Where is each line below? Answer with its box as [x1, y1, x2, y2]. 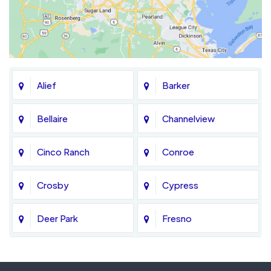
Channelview [162, 113, 215, 125]
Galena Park [162, 246, 211, 258]
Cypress [162, 179, 198, 191]
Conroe [162, 146, 194, 158]
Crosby [37, 179, 69, 191]
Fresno [162, 212, 192, 224]
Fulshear [37, 246, 72, 258]
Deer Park [37, 212, 78, 224]
